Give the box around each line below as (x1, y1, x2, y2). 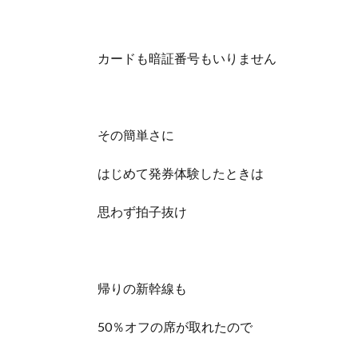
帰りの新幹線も (97, 280, 187, 296)
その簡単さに (97, 127, 174, 143)
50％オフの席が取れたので (97, 319, 253, 335)
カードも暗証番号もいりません (97, 50, 276, 66)
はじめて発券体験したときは (97, 165, 264, 181)
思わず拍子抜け (97, 204, 187, 220)
